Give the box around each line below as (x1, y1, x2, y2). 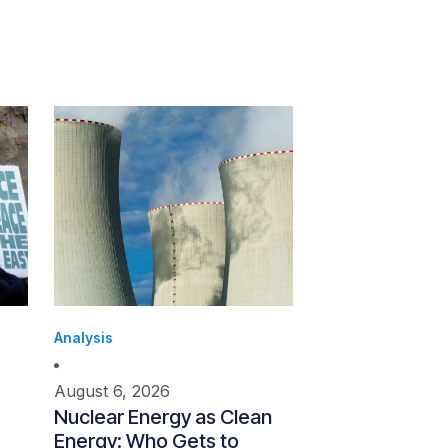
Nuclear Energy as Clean (54, 405, 272, 429)
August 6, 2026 (54, 381, 170, 401)
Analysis (54, 329, 113, 346)
